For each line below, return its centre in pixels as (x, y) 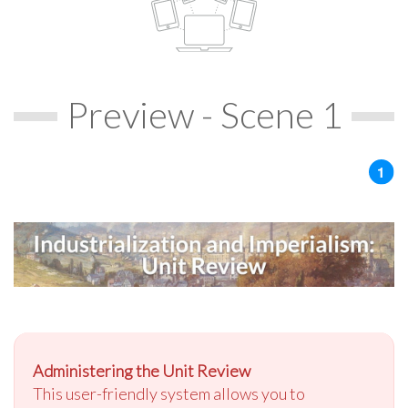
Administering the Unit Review (142, 371)
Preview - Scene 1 (204, 114)
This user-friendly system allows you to (169, 394)
